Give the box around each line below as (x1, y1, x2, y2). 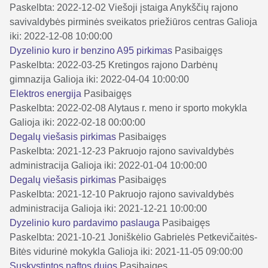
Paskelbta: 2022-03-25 (10, 59, 106, 70)
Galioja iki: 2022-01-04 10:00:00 (71, 160, 207, 170)
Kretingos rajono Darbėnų (108, 59, 218, 70)
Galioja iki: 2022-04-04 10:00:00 (53, 74, 189, 84)
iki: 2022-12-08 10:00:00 (10, 31, 112, 41)
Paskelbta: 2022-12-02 (10, 2, 106, 13)
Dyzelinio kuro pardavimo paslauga (10, 217, 162, 228)
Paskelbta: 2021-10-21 (10, 232, 106, 242)
